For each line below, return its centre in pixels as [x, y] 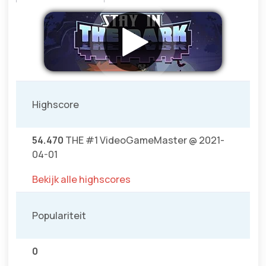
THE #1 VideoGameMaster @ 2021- [144, 140]
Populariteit [59, 216]
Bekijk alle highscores [81, 180]
